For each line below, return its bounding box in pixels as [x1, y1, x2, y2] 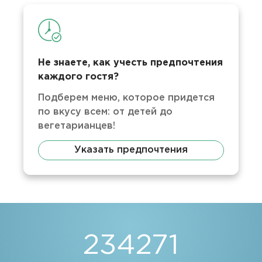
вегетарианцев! [38, 122, 116, 130]
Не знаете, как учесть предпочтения [38, 58, 223, 67]
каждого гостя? [38, 73, 119, 81]
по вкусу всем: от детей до [38, 108, 173, 116]
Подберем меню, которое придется [38, 94, 215, 102]
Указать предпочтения [74, 146, 188, 154]
